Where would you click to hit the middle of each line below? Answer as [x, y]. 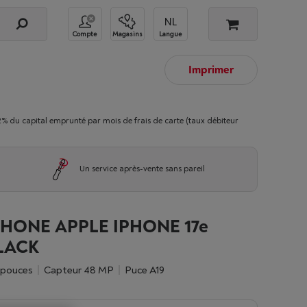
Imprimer [211, 70]
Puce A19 [148, 270]
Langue [170, 34]
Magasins [127, 34]
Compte [85, 34]
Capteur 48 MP [82, 270]
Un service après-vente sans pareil [142, 169]
